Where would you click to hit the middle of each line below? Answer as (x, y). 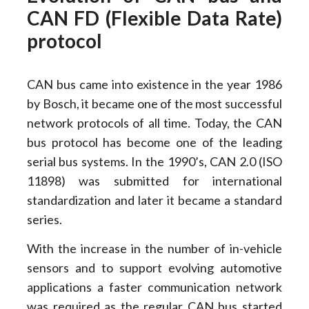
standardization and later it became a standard (154, 200)
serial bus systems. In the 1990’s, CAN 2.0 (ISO (154, 162)
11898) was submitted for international (154, 181)
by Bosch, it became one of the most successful (154, 104)
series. (44, 220)
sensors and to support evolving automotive (154, 268)
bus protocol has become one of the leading (154, 142)
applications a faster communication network (154, 287)
